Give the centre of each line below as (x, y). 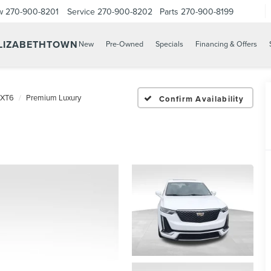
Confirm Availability (202, 99)
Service (81, 11)
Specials (169, 44)
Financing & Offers (226, 44)
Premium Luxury (54, 97)
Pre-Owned (125, 44)
